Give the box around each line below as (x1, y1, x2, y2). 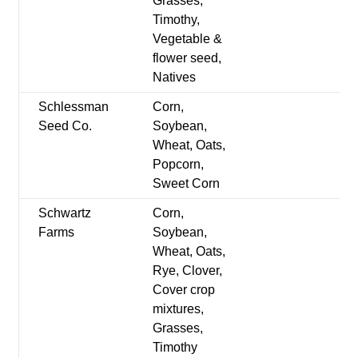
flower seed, (153, 50, 222, 65)
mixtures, (153, 301, 205, 316)
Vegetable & (153, 31, 223, 46)
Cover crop (153, 282, 216, 296)
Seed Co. (38, 118, 93, 133)
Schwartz (38, 205, 92, 220)
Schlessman (38, 99, 109, 113)
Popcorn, (153, 157, 205, 171)
